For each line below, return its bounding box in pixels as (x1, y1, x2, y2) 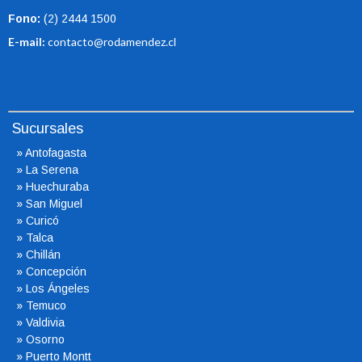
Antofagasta (25, 146, 86, 159)
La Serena (26, 163, 78, 176)
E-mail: (8, 35, 45, 48)
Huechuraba (26, 180, 89, 193)
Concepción (26, 265, 86, 278)
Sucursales (12, 120, 83, 137)
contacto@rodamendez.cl (48, 35, 176, 48)
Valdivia (26, 316, 65, 329)
